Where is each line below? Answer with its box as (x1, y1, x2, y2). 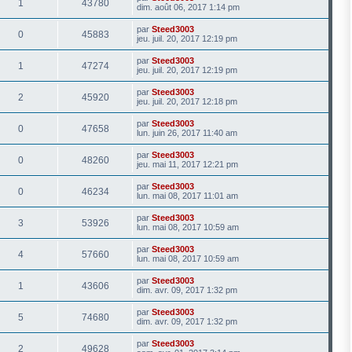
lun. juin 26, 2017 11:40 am (137, 128, 237, 137)
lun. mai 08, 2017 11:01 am (137, 191, 238, 200)
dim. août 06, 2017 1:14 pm (137, 2, 240, 12)
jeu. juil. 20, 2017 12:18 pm (137, 97, 237, 106)
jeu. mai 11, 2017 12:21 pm (137, 159, 238, 169)
